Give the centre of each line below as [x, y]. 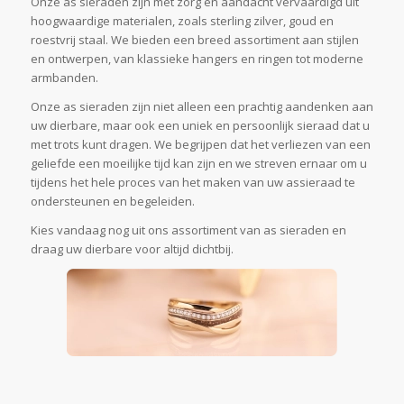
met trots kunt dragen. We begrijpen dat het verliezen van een [200, 145]
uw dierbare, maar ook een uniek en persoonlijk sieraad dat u [200, 126]
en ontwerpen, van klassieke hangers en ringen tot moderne [197, 59]
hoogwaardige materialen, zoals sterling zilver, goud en [182, 21]
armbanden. [64, 78]
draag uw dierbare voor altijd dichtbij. [132, 249]
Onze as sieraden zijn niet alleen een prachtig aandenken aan [202, 107]
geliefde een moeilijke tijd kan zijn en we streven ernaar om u [198, 164]
